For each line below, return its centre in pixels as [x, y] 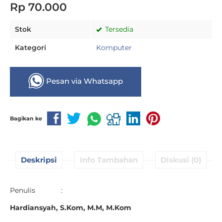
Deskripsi [39, 160]
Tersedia [118, 29]
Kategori [30, 48]
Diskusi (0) [181, 160]
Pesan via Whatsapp [84, 81]
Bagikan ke [26, 118]
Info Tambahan [109, 160]
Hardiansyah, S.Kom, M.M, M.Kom [71, 207]
